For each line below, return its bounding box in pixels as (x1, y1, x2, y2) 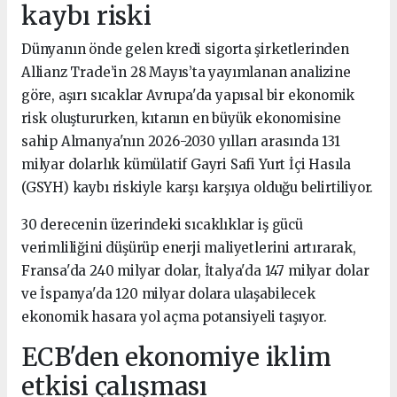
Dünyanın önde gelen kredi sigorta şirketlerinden (21, 40, 349, 58)
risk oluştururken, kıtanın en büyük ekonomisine (21, 109, 341, 127)
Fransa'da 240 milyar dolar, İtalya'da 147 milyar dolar (21, 261, 370, 279)
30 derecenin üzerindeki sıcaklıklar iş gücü (21, 215, 303, 233)
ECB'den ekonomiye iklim (21, 340, 331, 373)
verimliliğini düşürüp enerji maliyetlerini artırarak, (21, 238, 356, 256)
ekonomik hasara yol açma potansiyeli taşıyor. (21, 307, 327, 325)
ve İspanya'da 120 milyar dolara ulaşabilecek (21, 284, 315, 302)
